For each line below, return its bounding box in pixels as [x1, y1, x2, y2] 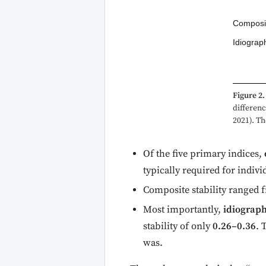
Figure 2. [233, 90, 265, 102]
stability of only [142, 220, 213, 233]
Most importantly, [142, 203, 223, 216]
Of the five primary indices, [142, 148, 264, 161]
